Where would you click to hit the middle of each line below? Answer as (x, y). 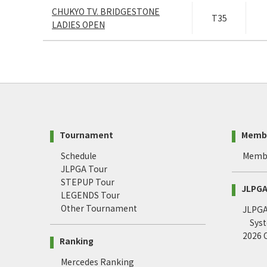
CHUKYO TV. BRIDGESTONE (106, 12)
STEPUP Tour (88, 182)
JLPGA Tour (84, 169)
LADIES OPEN (78, 25)
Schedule (79, 156)
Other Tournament (99, 208)
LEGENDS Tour (90, 195)
